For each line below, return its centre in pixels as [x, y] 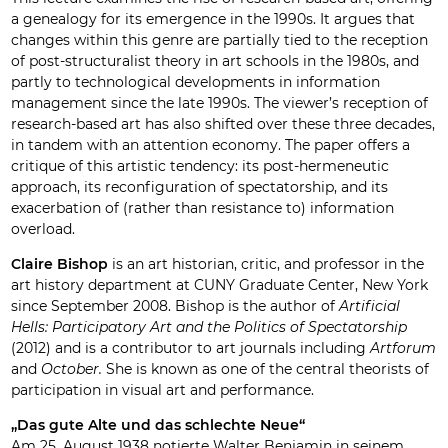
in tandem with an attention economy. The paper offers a [211, 144]
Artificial [370, 305]
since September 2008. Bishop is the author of [175, 305]
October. [72, 368]
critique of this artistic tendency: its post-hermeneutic [200, 165]
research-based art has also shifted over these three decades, [223, 123]
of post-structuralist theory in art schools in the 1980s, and [215, 60]
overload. [43, 228]
